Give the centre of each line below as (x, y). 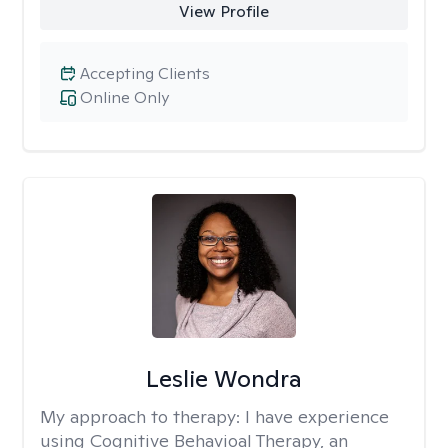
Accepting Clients (145, 73)
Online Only (124, 97)
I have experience (317, 416)
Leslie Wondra (223, 378)
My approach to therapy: (142, 416)
